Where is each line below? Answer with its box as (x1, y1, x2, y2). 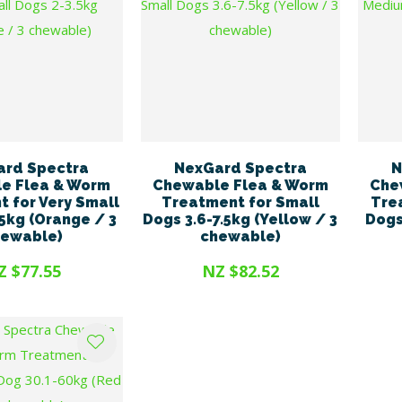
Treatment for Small (161, 193, 319, 211)
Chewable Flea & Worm (152, 176, 328, 194)
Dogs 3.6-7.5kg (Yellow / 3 (143, 210, 338, 228)
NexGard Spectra (173, 159, 307, 177)
